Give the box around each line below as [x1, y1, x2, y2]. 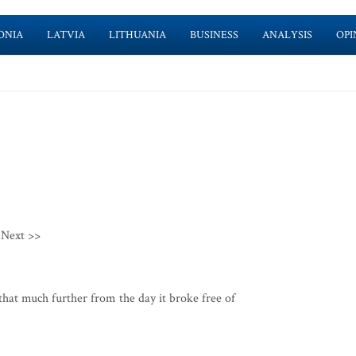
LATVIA [46, 28, 85, 42]
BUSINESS [189, 28, 238, 42]
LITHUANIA [108, 28, 166, 42]
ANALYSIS [261, 28, 312, 42]
